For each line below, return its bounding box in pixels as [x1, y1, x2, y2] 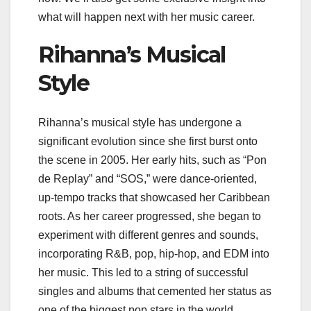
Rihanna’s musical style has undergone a [38, 116, 242, 128]
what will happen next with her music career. [38, 11, 255, 24]
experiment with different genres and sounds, [38, 228, 258, 241]
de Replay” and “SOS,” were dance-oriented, [38, 172, 257, 185]
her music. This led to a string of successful [38, 266, 249, 278]
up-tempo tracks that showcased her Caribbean [38, 191, 270, 203]
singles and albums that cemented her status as [38, 285, 271, 297]
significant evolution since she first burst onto [38, 135, 258, 147]
